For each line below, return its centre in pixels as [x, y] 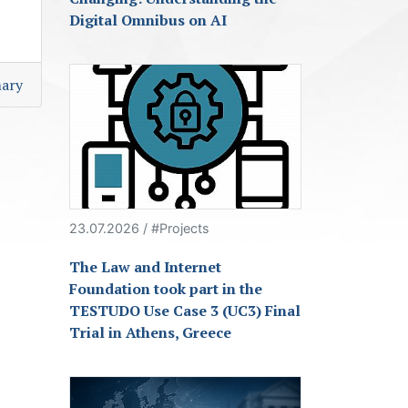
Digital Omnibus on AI [148, 20]
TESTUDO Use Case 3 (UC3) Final [185, 311]
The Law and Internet [145, 267]
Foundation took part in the [166, 289]
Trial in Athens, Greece [150, 333]
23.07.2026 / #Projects [139, 229]
